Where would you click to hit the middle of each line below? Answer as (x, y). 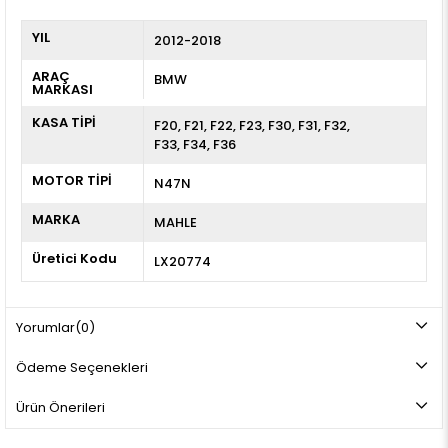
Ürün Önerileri (60, 407)
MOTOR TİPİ (72, 180)
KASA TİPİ (64, 122)
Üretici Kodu (74, 258)
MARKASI (62, 89)
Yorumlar (45, 327)
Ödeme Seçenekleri (82, 367)
